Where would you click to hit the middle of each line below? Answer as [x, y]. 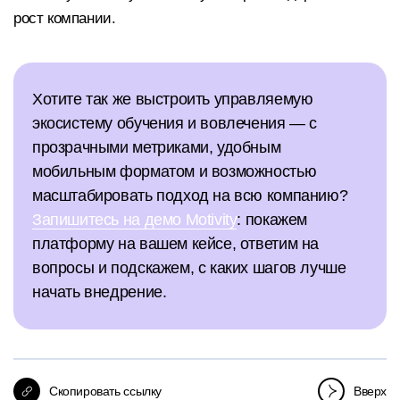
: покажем [272, 220]
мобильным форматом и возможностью [175, 172]
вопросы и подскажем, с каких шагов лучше [189, 268]
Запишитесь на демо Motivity [135, 220]
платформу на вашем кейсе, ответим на [175, 244]
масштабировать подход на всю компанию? [190, 196]
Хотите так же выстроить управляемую [173, 100]
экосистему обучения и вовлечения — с [175, 124]
